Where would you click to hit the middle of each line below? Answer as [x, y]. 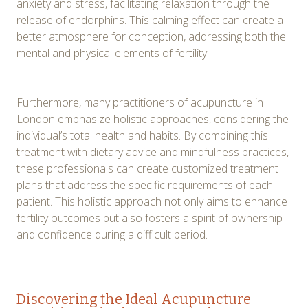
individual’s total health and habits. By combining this [142, 135]
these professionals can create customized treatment [147, 168]
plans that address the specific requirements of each [145, 185]
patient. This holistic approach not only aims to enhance [152, 201]
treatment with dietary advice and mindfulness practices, [153, 152]
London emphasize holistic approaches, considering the [153, 119]
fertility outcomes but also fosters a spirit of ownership [150, 218]
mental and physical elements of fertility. [113, 53]
